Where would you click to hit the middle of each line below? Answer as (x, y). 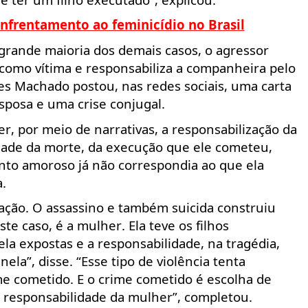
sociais (204, 85)
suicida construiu (222, 208)
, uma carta (257, 85)
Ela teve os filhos (178, 225)
